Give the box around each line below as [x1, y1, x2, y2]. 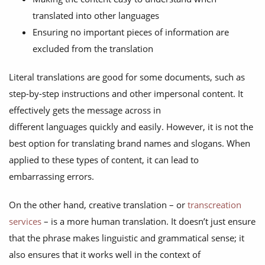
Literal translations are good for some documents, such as [9, 71, 245, 83]
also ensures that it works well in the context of [9, 248, 201, 261]
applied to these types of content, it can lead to [9, 154, 199, 166]
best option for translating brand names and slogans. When [9, 137, 250, 150]
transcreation [188, 199, 241, 211]
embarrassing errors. [9, 170, 94, 183]
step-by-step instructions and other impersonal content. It [9, 88, 243, 100]
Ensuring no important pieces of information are [33, 26, 229, 38]
